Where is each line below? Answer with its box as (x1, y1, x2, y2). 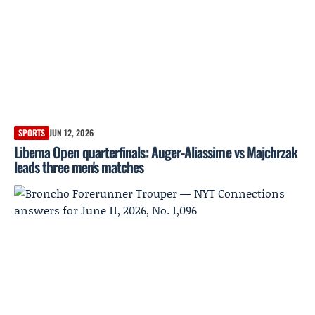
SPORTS (18, 127, 45, 139)
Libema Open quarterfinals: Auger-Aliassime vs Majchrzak (14, 141, 298, 163)
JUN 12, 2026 (49, 127, 94, 139)
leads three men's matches (14, 156, 144, 178)
